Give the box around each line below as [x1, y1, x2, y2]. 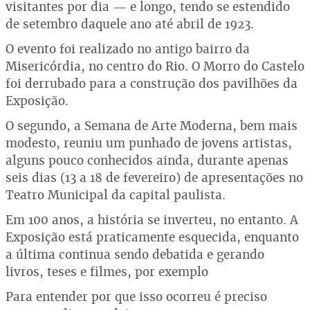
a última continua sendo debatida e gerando [6, 246, 264, 262]
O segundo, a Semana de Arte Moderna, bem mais [6, 118, 298, 134]
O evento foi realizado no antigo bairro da [6, 41, 250, 57]
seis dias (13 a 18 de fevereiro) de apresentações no [6, 170, 303, 185]
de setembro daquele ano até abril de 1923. [6, 16, 254, 32]
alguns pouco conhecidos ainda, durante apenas [6, 152, 289, 168]
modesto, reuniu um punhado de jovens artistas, [6, 135, 292, 151]
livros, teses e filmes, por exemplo [6, 264, 208, 280]
